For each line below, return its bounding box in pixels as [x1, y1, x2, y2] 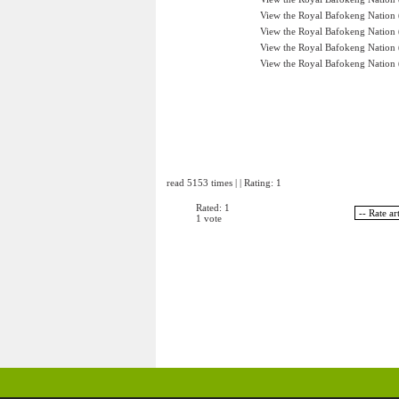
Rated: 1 [195, 202, 230, 213]
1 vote [195, 213, 222, 224]
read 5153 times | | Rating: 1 [166, 177, 281, 188]
